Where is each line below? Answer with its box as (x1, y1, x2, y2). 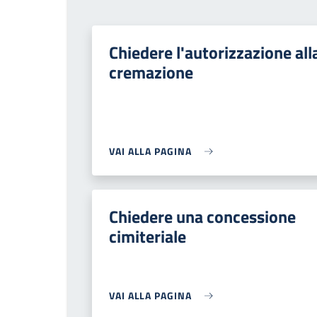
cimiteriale (109, 224, 186, 249)
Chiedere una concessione (109, 204, 296, 229)
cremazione (109, 59, 193, 85)
